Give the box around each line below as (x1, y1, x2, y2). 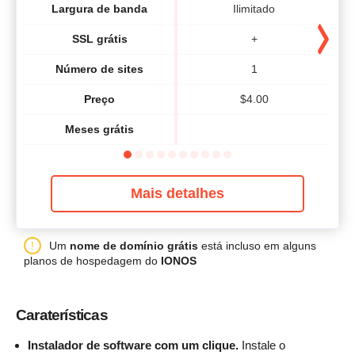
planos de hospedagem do (24, 254, 161, 267)
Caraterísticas (16, 307, 108, 324)
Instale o (239, 338, 285, 352)
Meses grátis (65, 123, 134, 136)
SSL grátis (71, 32, 128, 46)
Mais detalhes (131, 185, 224, 201)
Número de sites (55, 63, 143, 76)
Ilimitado (233, 2, 275, 16)
